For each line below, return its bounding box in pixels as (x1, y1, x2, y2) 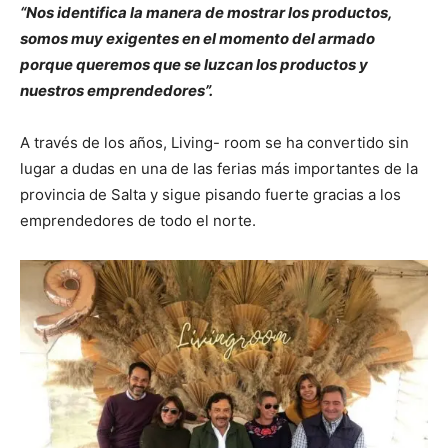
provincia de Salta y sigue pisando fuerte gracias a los (20, 184, 401, 204)
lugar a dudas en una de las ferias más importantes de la (20, 158, 418, 178)
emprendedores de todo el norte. (20, 210, 256, 230)
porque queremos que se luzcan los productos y (20, 54, 368, 74)
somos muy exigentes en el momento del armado (20, 28, 375, 48)
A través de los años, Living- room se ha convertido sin (20, 132, 409, 152)
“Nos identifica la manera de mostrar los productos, (20, 2, 392, 22)
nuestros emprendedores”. (20, 80, 213, 100)
